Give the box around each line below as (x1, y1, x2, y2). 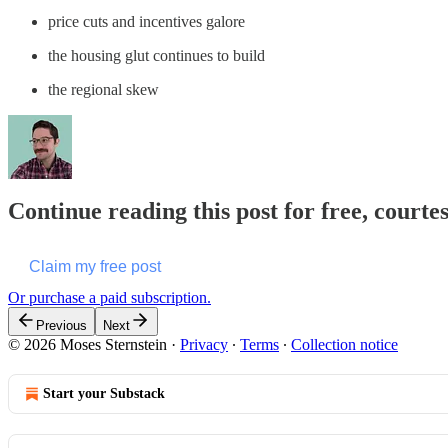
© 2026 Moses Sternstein (8, 336, 167, 354)
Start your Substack (43, 386, 165, 402)
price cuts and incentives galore (48, 12, 245, 30)
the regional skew (48, 80, 159, 98)
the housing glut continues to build (48, 46, 265, 64)
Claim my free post (29, 258, 161, 276)
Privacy (180, 336, 228, 354)
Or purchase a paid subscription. (8, 289, 211, 307)
